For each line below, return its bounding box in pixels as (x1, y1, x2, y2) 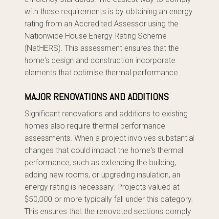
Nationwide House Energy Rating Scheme (24, 31, 167, 41)
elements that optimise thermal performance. (24, 68, 180, 77)
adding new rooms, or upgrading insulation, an (24, 170, 180, 179)
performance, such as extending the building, (24, 158, 176, 167)
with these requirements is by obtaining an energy (24, 7, 193, 16)
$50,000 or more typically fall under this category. (24, 195, 193, 204)
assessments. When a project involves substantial (24, 133, 195, 143)
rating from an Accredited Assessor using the (24, 19, 178, 28)
